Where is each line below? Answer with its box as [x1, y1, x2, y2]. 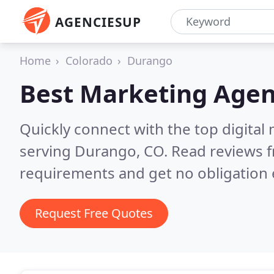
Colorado [65, 53, 113, 68]
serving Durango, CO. [20, 141, 171, 161]
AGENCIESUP [55, 13, 141, 31]
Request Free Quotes [35, 205, 153, 221]
